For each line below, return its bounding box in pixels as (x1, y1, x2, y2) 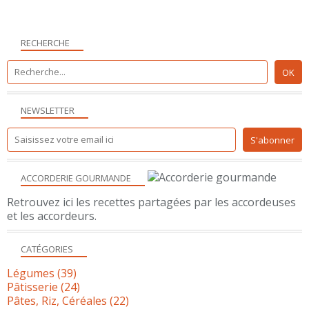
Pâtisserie (7, 279, 58, 295)
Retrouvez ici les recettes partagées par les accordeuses (7, 194, 296, 210)
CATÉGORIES (21, 242, 73, 255)
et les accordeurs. (7, 208, 97, 223)
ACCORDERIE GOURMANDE (21, 171, 131, 184)
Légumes (7, 265, 54, 281)
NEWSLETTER (21, 103, 74, 117)
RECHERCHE (21, 36, 70, 49)
